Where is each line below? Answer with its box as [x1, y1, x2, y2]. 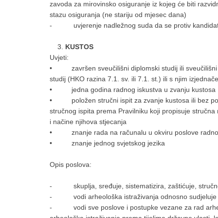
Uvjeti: [50, 54, 69, 61]
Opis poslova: [50, 161, 91, 168]
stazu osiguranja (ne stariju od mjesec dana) [50, 11, 186, 18]
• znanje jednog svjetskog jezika [50, 139, 165, 147]
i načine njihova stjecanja [50, 118, 127, 126]
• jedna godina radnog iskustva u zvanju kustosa [50, 86, 216, 93]
